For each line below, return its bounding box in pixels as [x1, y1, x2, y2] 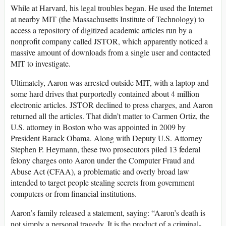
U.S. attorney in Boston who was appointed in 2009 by [11, 122, 186, 133]
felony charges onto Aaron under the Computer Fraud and [11, 155, 195, 166]
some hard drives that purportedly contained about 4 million [11, 88, 199, 99]
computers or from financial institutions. [11, 188, 137, 199]
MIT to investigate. [11, 58, 71, 69]
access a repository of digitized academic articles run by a [11, 25, 192, 36]
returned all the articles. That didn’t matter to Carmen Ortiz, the [11, 110, 209, 122]
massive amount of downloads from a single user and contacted [11, 47, 210, 58]
